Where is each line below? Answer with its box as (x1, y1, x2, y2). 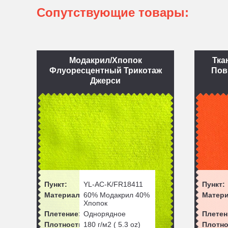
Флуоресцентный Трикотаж (49, 66, 162, 75)
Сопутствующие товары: (37, 6, 189, 19)
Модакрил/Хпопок (69, 56, 142, 65)
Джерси (90, 76, 121, 85)
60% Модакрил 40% (83, 191, 150, 199)
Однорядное (83, 210, 126, 218)
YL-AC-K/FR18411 (83, 180, 143, 188)
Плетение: (44, 210, 81, 218)
